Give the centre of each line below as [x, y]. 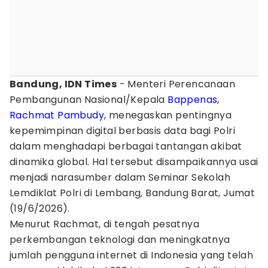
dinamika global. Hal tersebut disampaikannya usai [134, 162]
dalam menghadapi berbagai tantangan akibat [126, 146]
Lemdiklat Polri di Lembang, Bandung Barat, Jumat [133, 193]
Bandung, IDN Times [63, 84]
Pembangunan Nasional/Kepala [89, 100]
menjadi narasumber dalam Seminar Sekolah [120, 177]
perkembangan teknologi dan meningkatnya [120, 240]
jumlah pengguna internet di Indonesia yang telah [132, 255]
